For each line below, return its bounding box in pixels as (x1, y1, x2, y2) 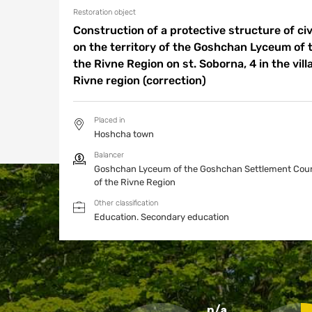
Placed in (94, 116, 125, 125)
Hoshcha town (94, 129, 154, 139)
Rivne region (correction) (73, 74, 206, 87)
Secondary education (141, 212, 229, 222)
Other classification (94, 198, 158, 208)
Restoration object (73, 8, 136, 17)
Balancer (94, 150, 124, 159)
